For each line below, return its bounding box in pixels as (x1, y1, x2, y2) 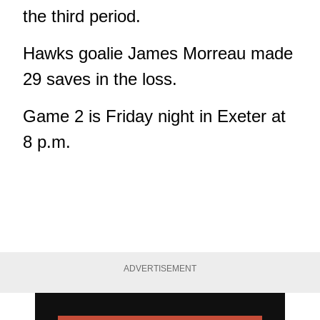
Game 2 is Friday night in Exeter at (23, 106, 286, 126)
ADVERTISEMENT (124, 264, 196, 274)
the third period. (23, 6, 141, 26)
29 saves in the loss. (23, 69, 177, 89)
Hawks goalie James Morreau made (23, 44, 293, 64)
